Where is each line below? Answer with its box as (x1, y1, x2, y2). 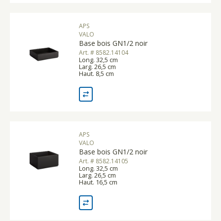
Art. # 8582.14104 (79, 48, 128, 57)
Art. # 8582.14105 (79, 156, 128, 165)
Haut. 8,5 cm (79, 69, 114, 78)
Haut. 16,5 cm (79, 177, 117, 186)
